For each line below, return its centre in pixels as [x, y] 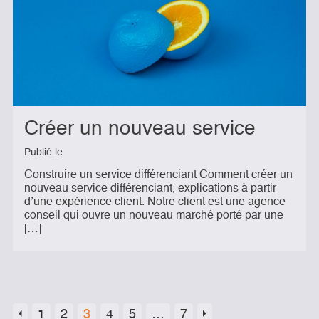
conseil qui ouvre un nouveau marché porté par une [154, 216]
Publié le [43, 152]
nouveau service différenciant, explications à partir [150, 189]
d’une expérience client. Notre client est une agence [155, 202]
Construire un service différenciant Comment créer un [158, 175]
